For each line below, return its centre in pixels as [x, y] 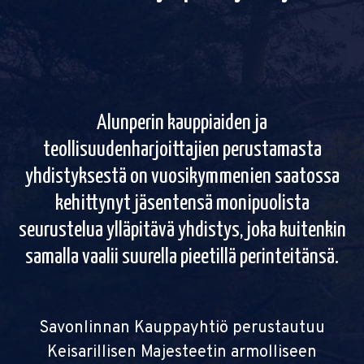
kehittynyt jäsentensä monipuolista [182, 203]
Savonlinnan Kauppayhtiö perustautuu [182, 328]
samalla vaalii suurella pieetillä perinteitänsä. [182, 257]
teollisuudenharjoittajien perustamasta [182, 149]
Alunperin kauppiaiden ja [182, 123]
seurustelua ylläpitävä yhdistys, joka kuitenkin [182, 230]
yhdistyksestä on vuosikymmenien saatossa [182, 176]
